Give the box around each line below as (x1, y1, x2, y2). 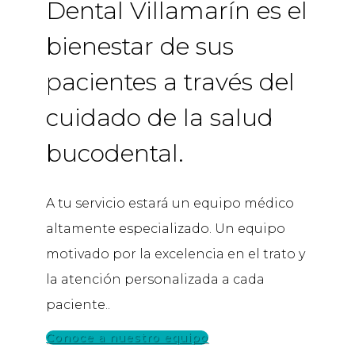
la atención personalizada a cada (46, 272, 265, 288)
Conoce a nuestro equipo (46, 330, 208, 345)
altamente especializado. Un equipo (46, 221, 285, 237)
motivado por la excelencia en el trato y (46, 246, 305, 262)
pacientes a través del (46, 67, 295, 97)
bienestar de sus (46, 32, 234, 62)
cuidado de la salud (46, 103, 273, 133)
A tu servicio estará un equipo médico (46, 196, 294, 212)
